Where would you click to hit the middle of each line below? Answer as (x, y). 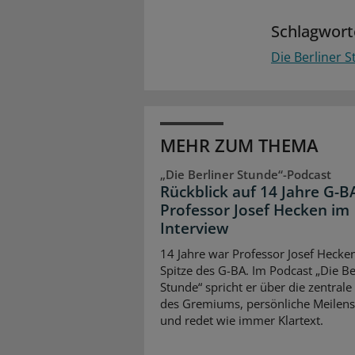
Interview (195, 229)
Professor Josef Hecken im (255, 210)
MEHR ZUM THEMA (239, 145)
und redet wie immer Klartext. (242, 320)
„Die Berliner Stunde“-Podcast (246, 175)
